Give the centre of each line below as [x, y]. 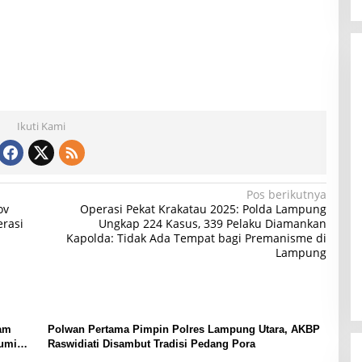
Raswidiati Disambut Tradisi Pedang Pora [151, 344]
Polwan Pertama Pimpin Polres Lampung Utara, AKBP [183, 330]
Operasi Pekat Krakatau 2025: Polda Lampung [203, 209]
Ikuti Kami [42, 126]
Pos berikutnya [286, 195]
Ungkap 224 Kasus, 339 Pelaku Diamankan [212, 224]
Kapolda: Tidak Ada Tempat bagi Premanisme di [196, 238]
